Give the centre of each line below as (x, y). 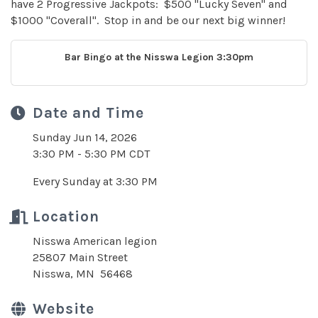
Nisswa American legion (96, 241)
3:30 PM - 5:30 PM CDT (91, 154)
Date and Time (88, 113)
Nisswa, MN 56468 (83, 274)
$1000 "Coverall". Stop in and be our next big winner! (148, 20)
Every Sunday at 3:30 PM (95, 181)
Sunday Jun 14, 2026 (85, 137)
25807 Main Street (80, 257)
